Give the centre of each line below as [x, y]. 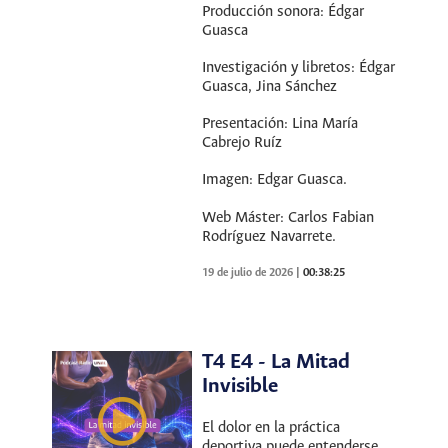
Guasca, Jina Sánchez [270, 87]
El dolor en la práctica [271, 427]
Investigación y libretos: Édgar [299, 68]
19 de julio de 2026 [249, 272]
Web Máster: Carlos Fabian [288, 217]
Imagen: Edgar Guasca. [275, 180]
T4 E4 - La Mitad [276, 362]
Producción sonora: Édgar [283, 12]
